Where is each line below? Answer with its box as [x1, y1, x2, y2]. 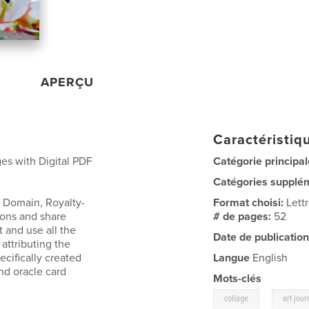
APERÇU [41, 74, 94, 90]
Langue [213, 250, 250, 265]
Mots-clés [213, 271, 262, 286]
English [250, 250, 288, 265]
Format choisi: [213, 195, 287, 210]
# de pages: [213, 209, 275, 223]
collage [224, 292, 249, 305]
